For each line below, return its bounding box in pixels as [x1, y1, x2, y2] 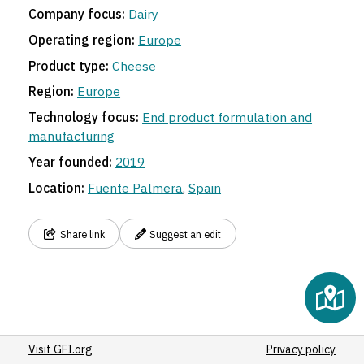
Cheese [112, 57, 157, 74]
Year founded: [28, 153, 113, 170]
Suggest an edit [149, 227, 222, 240]
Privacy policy [266, 342, 336, 357]
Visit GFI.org [28, 342, 93, 357]
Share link [59, 227, 105, 240]
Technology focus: [28, 109, 140, 126]
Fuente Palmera [88, 179, 184, 196]
